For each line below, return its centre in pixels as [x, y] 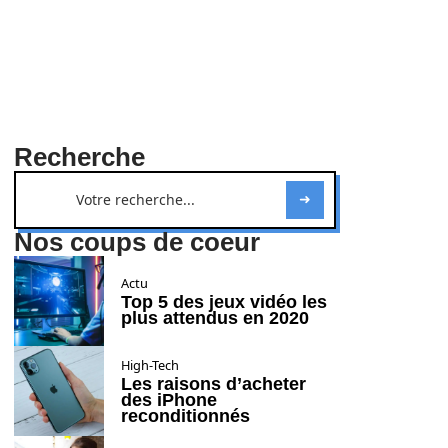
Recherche [79, 157]
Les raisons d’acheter [213, 384]
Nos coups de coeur [137, 242]
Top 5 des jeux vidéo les [224, 302]
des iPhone [169, 400]
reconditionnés [185, 416]
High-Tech [150, 365]
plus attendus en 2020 [215, 318]
